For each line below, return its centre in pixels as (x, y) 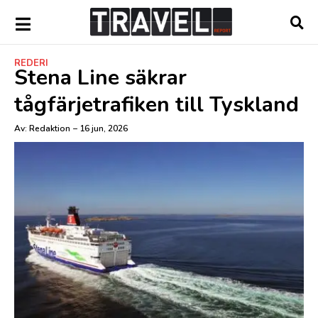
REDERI (31, 63)
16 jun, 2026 (104, 128)
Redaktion (49, 128)
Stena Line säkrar (100, 78)
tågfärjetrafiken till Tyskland (157, 105)
